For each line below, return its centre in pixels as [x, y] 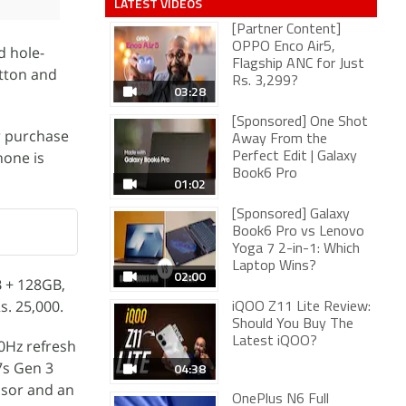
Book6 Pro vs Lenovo [298, 232]
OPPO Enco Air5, [284, 47]
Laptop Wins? [274, 266]
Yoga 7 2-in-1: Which [296, 249]
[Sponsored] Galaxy [291, 215]
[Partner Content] [286, 30]
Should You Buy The [293, 324]
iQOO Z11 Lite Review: [301, 307]
